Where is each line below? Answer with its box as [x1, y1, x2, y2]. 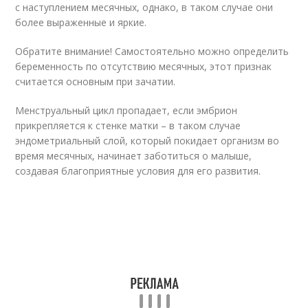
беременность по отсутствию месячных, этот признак [15, 60, 272, 73]
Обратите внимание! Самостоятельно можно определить [15, 45, 289, 58]
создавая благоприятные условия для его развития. [15, 164, 261, 177]
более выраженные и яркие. [15, 16, 147, 29]
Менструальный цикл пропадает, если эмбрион [15, 104, 238, 117]
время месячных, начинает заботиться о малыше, [15, 149, 252, 162]
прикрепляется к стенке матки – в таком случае [15, 119, 241, 132]
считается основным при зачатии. [15, 75, 176, 88]
